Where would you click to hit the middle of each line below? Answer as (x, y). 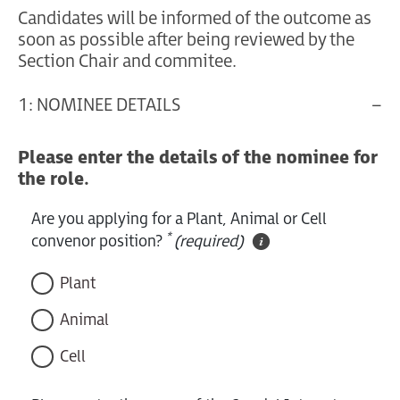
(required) (209, 241)
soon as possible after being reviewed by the (186, 40)
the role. (54, 179)
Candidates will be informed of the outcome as (195, 18)
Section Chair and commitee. (127, 61)
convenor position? (99, 241)
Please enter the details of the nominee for (198, 158)
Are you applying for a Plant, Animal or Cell (179, 219)
